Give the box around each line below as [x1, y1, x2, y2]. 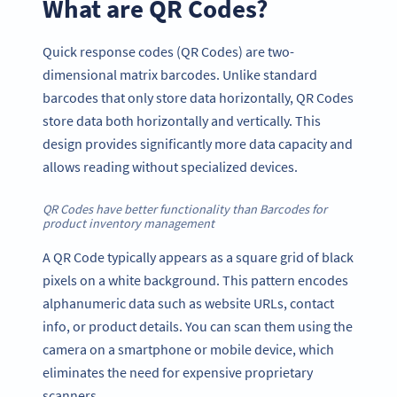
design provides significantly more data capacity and [43, 134, 353, 152]
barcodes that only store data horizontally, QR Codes [43, 88, 354, 106]
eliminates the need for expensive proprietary [43, 362, 313, 381]
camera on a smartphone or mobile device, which [43, 339, 334, 358]
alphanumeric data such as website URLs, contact [43, 293, 334, 312]
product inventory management [43, 215, 214, 232]
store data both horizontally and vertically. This [43, 111, 321, 129]
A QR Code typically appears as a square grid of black [43, 247, 354, 266]
